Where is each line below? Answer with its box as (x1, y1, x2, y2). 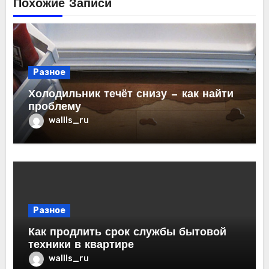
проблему (28, 101, 82, 113)
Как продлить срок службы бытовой (28, 227, 227, 239)
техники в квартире (28, 240, 134, 252)
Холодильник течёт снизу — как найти (28, 89, 234, 101)
